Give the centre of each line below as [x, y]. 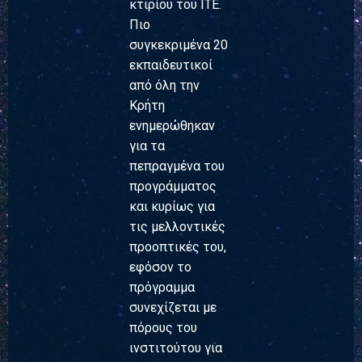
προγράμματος [173, 186]
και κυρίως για [172, 206]
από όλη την [164, 85]
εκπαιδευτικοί [171, 65]
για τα [147, 145]
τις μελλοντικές [177, 226]
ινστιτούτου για [176, 347]
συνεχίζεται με [173, 307]
